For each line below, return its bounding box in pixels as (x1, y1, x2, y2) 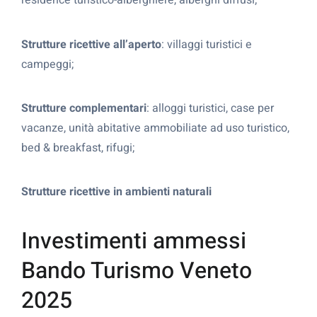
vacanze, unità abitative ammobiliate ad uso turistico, (21, 120, 289, 137)
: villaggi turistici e (161, 35, 252, 53)
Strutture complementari (21, 100, 146, 117)
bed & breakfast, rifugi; (21, 139, 134, 157)
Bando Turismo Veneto (21, 253, 252, 287)
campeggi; (21, 55, 74, 73)
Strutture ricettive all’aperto (21, 35, 161, 53)
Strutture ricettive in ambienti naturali (21, 183, 212, 201)
